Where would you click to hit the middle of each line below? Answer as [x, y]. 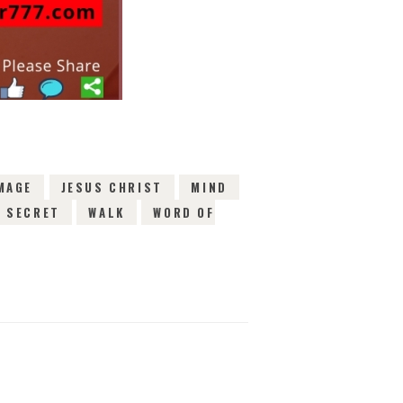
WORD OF [184, 212]
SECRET [33, 212]
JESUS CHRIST [112, 187]
